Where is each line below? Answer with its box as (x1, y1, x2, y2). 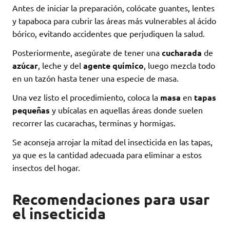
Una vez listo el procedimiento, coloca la (12, 92, 160, 103)
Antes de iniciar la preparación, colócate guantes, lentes (12, 3, 215, 13)
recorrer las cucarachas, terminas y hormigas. (12, 118, 176, 128)
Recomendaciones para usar (12, 189, 209, 208)
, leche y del (38, 60, 83, 71)
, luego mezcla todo (144, 60, 215, 71)
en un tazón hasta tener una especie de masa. (12, 73, 179, 84)
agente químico (83, 60, 144, 71)
